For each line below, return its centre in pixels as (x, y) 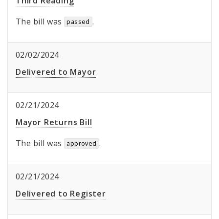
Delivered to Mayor (56, 72)
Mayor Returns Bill (54, 122)
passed (78, 22)
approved (82, 143)
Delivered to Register (61, 194)
